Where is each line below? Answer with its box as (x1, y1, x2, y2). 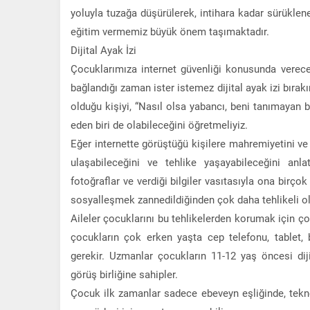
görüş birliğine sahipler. (71, 266, 178, 281)
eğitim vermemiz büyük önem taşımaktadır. (71, 24, 269, 38)
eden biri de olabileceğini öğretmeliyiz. (71, 117, 248, 131)
